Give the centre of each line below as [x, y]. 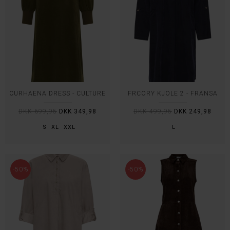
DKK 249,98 [193, 111]
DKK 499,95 [153, 111]
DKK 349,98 [78, 111]
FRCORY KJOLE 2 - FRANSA [172, 93]
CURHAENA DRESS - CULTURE [57, 93]
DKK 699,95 [38, 111]
